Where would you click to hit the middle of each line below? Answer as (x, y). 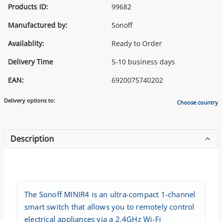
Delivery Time (30, 61)
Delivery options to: (29, 100)
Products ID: (28, 6)
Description (32, 139)
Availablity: (26, 43)
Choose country (197, 103)
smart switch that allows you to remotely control (110, 206)
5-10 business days (143, 61)
